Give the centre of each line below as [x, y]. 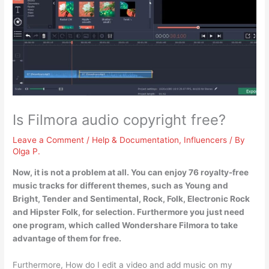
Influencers [206, 140]
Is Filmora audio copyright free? [119, 120]
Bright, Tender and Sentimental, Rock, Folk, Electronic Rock [131, 198]
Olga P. [27, 151]
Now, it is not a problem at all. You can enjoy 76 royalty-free [131, 172]
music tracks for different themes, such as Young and [121, 185]
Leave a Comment [49, 140]
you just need [217, 212]
